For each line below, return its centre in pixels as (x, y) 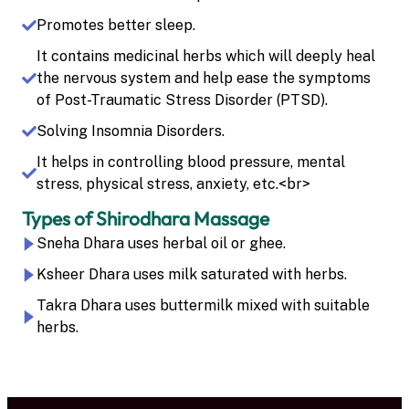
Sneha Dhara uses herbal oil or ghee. (161, 243)
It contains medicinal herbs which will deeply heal (206, 56)
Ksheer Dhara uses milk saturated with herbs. (192, 274)
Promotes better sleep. (116, 25)
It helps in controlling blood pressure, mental (191, 162)
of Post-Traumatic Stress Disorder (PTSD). (182, 100)
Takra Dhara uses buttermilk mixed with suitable (203, 305)
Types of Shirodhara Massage (146, 218)
